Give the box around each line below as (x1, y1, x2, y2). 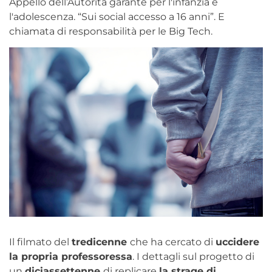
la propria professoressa (9, 251, 132, 263)
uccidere (216, 236, 259, 248)
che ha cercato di (130, 236, 216, 248)
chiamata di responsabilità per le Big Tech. (9, 25, 212, 37)
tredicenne (72, 236, 130, 248)
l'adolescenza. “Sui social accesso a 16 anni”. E (9, 11, 225, 22)
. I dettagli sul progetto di (132, 251, 254, 263)
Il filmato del (9, 236, 72, 248)
